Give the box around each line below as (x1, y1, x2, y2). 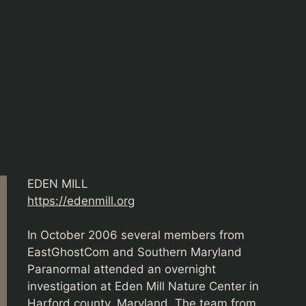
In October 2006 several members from (27, 228, 245, 242)
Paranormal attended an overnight (27, 262, 216, 277)
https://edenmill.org (27, 193, 135, 208)
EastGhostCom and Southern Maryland (27, 245, 242, 260)
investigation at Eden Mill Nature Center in (27, 279, 259, 294)
